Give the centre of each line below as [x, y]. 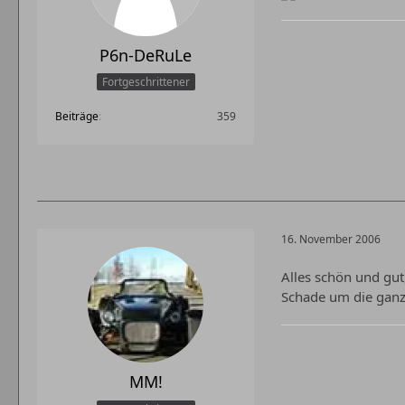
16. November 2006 [331, 239]
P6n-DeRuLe [146, 55]
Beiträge [77, 117]
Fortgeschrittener [146, 82]
